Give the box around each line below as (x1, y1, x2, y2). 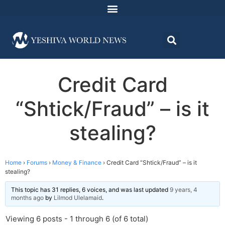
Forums (27, 159, 47, 167)
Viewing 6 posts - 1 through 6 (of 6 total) (6, 214, 148, 224)
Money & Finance (52, 159, 101, 167)
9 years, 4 (170, 186, 197, 194)
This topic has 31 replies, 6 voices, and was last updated (11, 186, 170, 194)
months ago (11, 194, 44, 202)
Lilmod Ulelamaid (54, 194, 102, 202)
